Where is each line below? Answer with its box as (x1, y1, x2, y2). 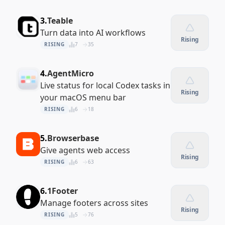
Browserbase (47, 133, 99, 144)
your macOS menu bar (40, 92, 126, 103)
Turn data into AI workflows (40, 27, 146, 38)
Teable (47, 15, 73, 26)
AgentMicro (47, 68, 94, 79)
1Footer (47, 185, 78, 196)
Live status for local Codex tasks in (40, 80, 170, 91)
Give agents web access (40, 145, 130, 156)
